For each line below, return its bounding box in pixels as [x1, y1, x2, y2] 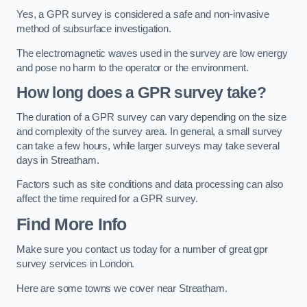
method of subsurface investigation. [16, 23, 171, 35]
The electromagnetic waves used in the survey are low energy [16, 47, 288, 59]
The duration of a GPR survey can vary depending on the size [16, 111, 286, 123]
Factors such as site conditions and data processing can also [16, 179, 284, 191]
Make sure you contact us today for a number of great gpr [16, 244, 268, 256]
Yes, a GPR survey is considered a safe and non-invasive [16, 9, 270, 21]
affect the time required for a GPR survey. [16, 193, 198, 205]
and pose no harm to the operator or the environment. [16, 62, 249, 73]
